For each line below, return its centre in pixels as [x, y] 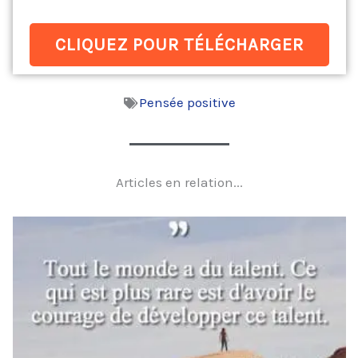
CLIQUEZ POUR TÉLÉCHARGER [179, 45]
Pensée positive [187, 103]
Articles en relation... [179, 183]
